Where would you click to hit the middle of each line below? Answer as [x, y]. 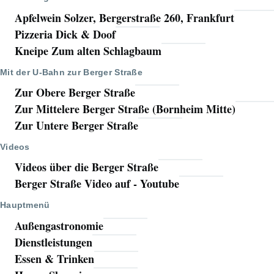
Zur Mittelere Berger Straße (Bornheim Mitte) [125, 109]
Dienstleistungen [54, 242]
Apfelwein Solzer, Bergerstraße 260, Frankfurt [124, 17]
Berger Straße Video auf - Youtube [97, 184]
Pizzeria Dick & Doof [65, 34]
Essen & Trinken [54, 258]
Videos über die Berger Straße [87, 167]
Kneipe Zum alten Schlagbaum [88, 50]
